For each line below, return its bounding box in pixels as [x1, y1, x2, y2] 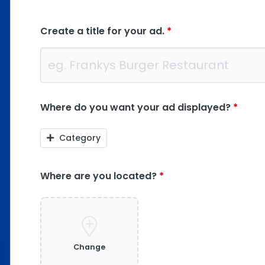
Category [56, 132, 101, 144]
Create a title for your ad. [40, 24, 167, 38]
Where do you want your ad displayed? [40, 101, 233, 114]
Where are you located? [40, 169, 159, 183]
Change [73, 242, 105, 252]
